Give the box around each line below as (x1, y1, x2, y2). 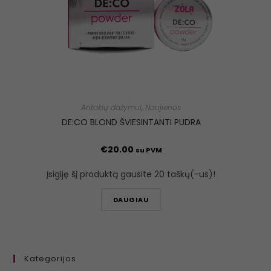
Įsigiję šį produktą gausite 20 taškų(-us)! (47, 168, 215, 180)
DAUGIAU (113, 194, 149, 204)
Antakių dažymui (81, 102, 142, 113)
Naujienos (145, 102, 181, 113)
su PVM (135, 145, 162, 155)
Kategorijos (24, 253, 76, 265)
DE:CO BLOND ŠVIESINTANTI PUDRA (61, 116, 201, 128)
